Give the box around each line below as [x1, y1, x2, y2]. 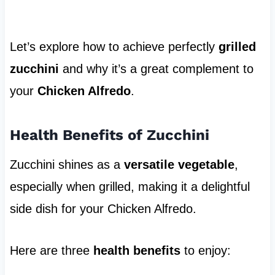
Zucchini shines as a [9, 158, 124, 172]
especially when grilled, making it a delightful [9, 180, 250, 194]
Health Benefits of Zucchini [9, 126, 209, 144]
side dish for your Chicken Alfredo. [9, 202, 196, 216]
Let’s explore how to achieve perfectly [9, 40, 219, 54]
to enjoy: [180, 244, 231, 258]
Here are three [9, 244, 93, 258]
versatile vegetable [123, 158, 234, 172]
